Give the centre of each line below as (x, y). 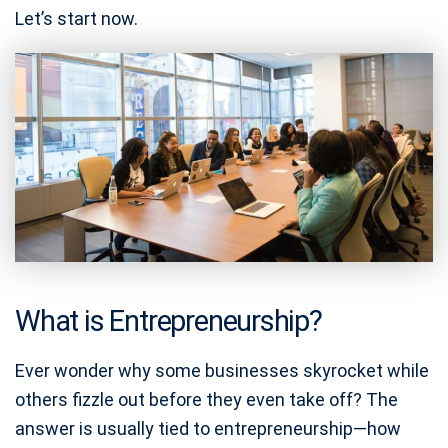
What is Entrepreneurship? (168, 321)
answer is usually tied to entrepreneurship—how (208, 428)
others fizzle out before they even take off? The (206, 399)
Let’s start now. (76, 18)
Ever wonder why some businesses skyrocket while (222, 370)
